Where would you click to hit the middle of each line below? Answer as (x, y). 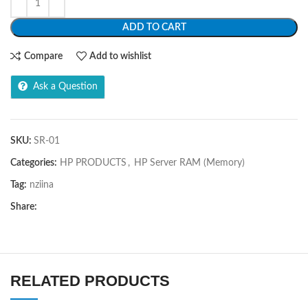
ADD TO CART (154, 27)
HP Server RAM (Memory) (189, 163)
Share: (24, 207)
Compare (43, 56)
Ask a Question (65, 87)
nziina (42, 185)
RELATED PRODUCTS (90, 281)
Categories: (34, 163)
